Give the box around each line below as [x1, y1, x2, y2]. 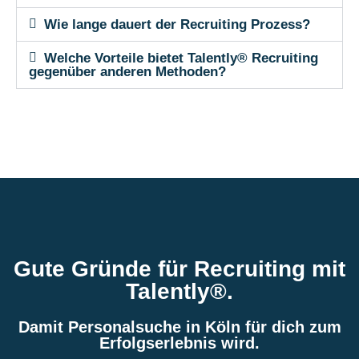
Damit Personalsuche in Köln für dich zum [18, 317, 341, 336]
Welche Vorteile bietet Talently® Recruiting [44, 50, 319, 66]
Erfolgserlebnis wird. [99, 333, 260, 352]
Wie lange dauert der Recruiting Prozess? [44, 16, 311, 32]
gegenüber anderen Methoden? [29, 63, 226, 79]
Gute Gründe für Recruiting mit [14, 256, 345, 281]
